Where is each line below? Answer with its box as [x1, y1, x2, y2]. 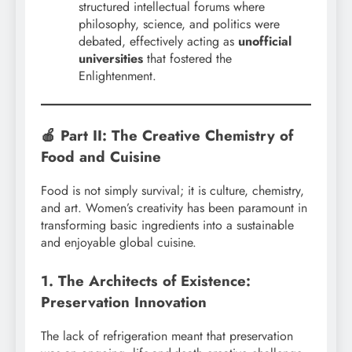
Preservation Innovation [41, 291, 207, 313]
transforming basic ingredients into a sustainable [41, 215, 294, 234]
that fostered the [143, 49, 232, 68]
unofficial [238, 32, 291, 51]
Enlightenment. [79, 67, 156, 86]
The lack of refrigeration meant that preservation [41, 326, 293, 345]
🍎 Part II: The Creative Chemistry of [41, 125, 293, 147]
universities [79, 49, 143, 68]
